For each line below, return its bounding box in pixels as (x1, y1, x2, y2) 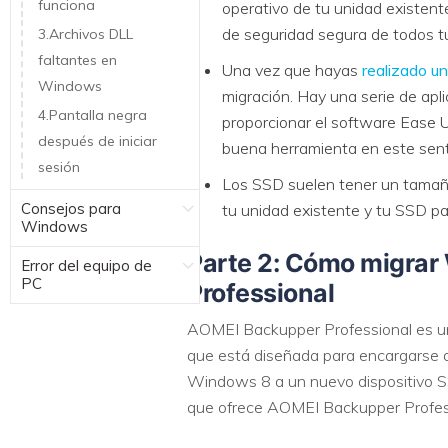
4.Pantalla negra (38, 105, 147, 124)
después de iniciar (38, 131, 157, 150)
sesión (38, 157, 80, 176)
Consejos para (21, 198, 121, 218)
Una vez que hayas (222, 60, 358, 80)
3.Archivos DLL (38, 24, 133, 43)
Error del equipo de (21, 255, 152, 275)
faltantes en (38, 50, 117, 69)
